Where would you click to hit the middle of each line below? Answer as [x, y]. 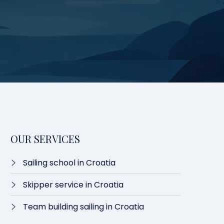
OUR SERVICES [45, 139]
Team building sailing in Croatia [83, 207]
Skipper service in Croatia [73, 185]
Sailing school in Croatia [69, 163]
